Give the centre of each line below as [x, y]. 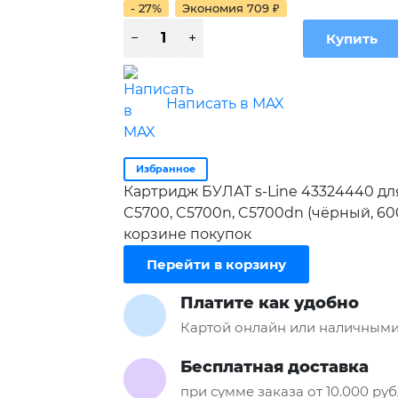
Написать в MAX [225, 104]
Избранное [165, 169]
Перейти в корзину [216, 265]
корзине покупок [187, 235]
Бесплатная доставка [274, 367]
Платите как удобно [269, 303]
